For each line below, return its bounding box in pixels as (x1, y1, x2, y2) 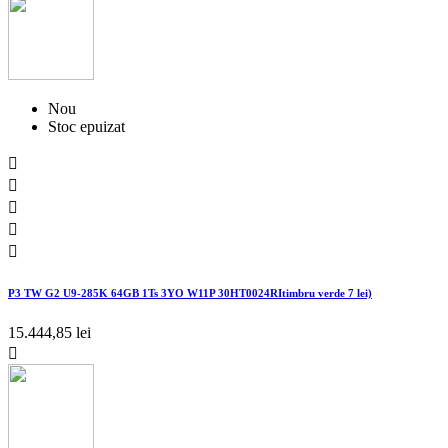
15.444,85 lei (8, 323, 91, 341)
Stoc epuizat (48, 117, 125, 135)
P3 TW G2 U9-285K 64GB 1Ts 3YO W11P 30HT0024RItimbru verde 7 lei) (8, 286, 372, 299)
